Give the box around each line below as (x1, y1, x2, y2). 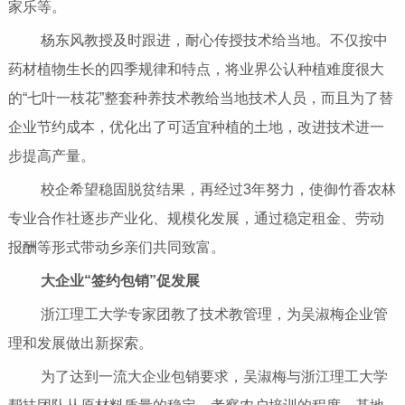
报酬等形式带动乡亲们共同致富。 (7, 240, 225, 256)
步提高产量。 (7, 148, 95, 165)
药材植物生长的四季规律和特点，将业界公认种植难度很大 (7, 61, 384, 78)
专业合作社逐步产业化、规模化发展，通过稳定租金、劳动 (7, 211, 384, 227)
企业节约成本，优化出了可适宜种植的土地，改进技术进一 (7, 119, 384, 136)
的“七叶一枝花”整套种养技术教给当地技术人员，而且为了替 (7, 90, 393, 107)
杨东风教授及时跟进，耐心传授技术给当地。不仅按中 (14, 33, 388, 49)
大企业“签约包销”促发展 (14, 273, 200, 289)
